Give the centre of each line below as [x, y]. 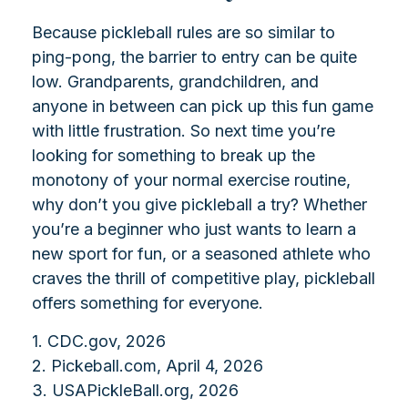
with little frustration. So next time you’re [184, 131]
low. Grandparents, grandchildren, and [175, 82]
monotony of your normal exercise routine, [191, 180]
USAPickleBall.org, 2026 [145, 391]
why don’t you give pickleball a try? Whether [199, 205]
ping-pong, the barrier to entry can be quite [194, 57]
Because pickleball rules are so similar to [184, 33]
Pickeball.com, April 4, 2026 [157, 366]
